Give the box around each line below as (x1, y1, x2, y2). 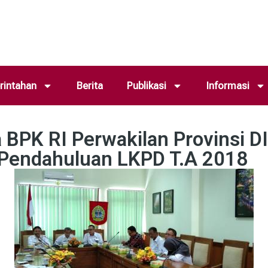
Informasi (206, 80, 249, 92)
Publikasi (126, 80, 166, 92)
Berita (76, 80, 103, 92)
